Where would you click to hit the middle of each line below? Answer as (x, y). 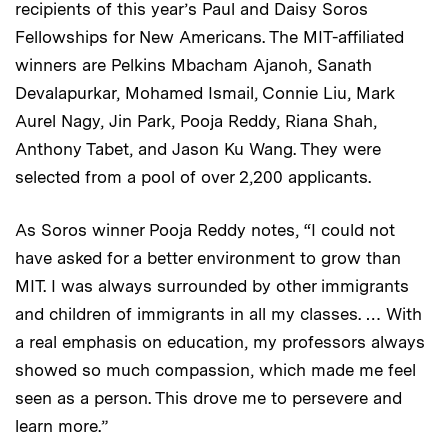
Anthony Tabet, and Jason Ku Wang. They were (198, 148)
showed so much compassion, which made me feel (215, 369)
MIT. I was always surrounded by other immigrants (212, 285)
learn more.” (61, 425)
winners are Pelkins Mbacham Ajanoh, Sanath (193, 64)
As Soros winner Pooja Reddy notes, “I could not (205, 229)
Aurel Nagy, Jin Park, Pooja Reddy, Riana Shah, (196, 120)
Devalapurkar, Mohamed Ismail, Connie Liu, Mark (205, 92)
